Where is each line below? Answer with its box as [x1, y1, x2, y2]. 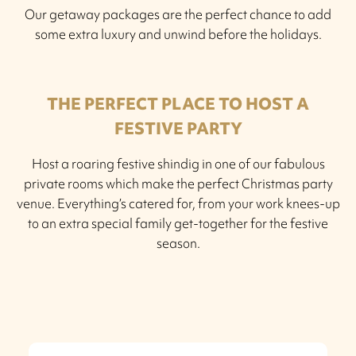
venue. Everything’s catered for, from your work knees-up [16, 194, 340, 212]
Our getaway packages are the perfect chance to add [25, 5, 331, 23]
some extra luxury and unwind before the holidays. [34, 25, 322, 43]
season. [156, 234, 200, 252]
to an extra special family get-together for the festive [28, 214, 328, 232]
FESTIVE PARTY [114, 117, 242, 139]
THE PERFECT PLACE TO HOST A [47, 92, 309, 114]
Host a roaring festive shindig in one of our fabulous [31, 154, 325, 172]
